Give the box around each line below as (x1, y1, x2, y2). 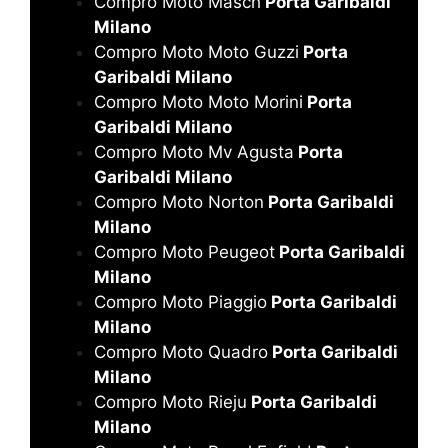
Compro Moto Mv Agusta (94, 141, 294, 162)
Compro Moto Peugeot (94, 241, 275, 262)
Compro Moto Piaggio (94, 291, 267, 312)
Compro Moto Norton (94, 191, 264, 212)
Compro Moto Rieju (94, 391, 247, 412)
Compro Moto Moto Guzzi (94, 41, 299, 62)
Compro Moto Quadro (94, 341, 268, 362)
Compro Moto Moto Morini (94, 91, 303, 112)
